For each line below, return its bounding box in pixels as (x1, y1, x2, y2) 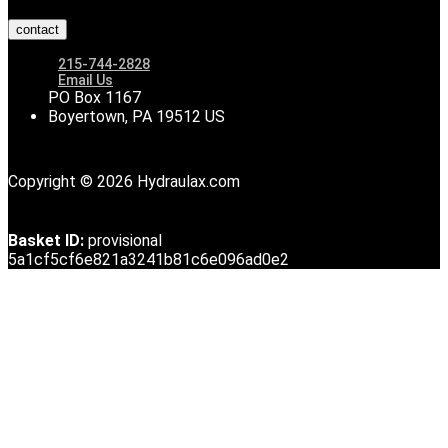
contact (16, 21, 59, 37)
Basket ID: (8, 230, 84, 250)
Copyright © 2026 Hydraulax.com (8, 171, 240, 191)
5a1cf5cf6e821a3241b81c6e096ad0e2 (8, 249, 289, 269)
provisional (88, 230, 162, 250)
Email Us (58, 71, 113, 88)
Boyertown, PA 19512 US (48, 106, 225, 126)
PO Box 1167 (48, 87, 141, 107)
